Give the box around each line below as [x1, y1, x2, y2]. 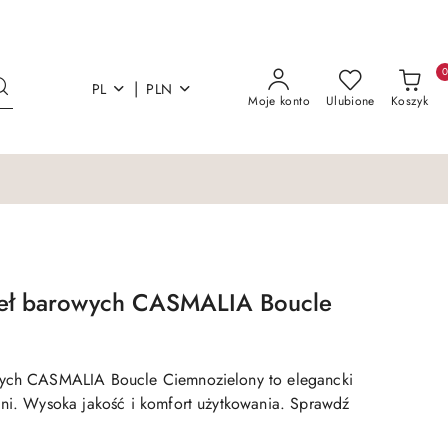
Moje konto [248, 92, 310, 110]
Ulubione [325, 92, 375, 110]
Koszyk [390, 92, 428, 110]
